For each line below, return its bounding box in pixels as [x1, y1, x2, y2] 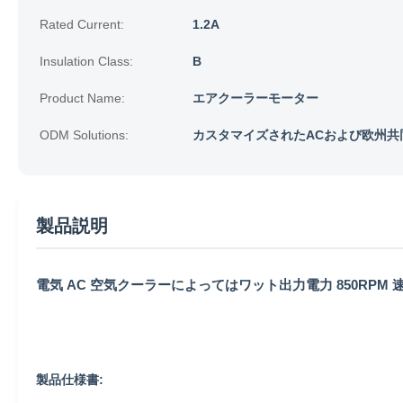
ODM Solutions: [40, 128, 129, 142]
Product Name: [40, 91, 125, 105]
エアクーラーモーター [193, 91, 318, 105]
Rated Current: [40, 17, 124, 31]
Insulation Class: [40, 54, 133, 68]
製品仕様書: [36, 372, 103, 387]
